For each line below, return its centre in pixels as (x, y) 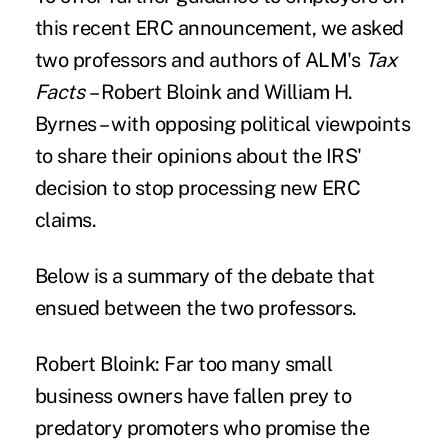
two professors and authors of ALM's (199, 60)
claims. (65, 220)
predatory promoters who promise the (202, 428)
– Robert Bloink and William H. (220, 92)
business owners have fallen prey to (193, 396)
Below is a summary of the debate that (204, 276)
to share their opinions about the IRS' (198, 156)
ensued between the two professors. (195, 308)
